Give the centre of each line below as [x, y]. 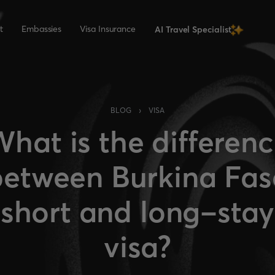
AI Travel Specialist [193, 29]
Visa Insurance [108, 29]
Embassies [41, 29]
